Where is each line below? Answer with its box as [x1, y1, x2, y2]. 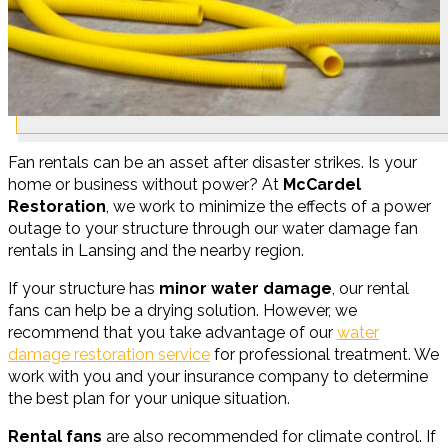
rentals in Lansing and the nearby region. [8, 241, 304, 260]
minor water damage [159, 279, 332, 298]
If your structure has [8, 279, 159, 298]
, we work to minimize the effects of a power [106, 197, 431, 216]
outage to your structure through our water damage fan [8, 219, 418, 238]
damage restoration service [8, 345, 210, 364]
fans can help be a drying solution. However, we [8, 301, 357, 320]
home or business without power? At [8, 175, 283, 194]
